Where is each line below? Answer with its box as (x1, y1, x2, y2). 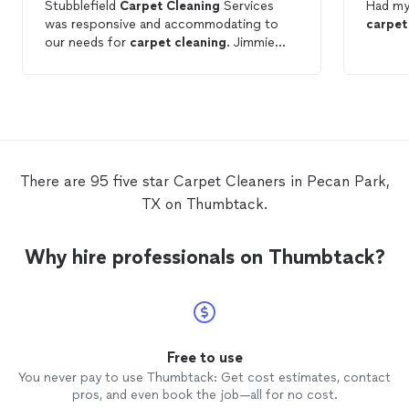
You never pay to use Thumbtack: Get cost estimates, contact (18, 370, 391, 385)
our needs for (45, 35, 130, 50)
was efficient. (45, 53, 126, 68)
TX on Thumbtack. (142, 195, 267, 213)
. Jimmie (226, 35, 275, 50)
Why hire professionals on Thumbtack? (24, 245, 385, 269)
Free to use (166, 349, 243, 366)
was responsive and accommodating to (45, 16, 278, 32)
